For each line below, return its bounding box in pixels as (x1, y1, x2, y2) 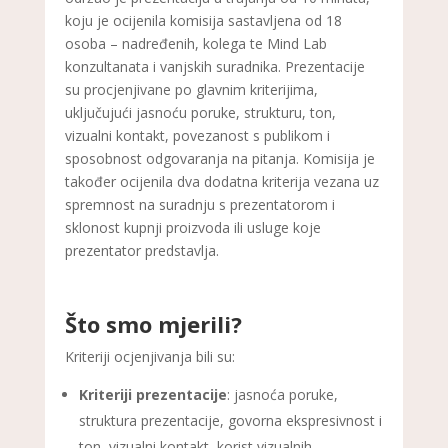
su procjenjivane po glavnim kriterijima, (64, 79, 318, 99)
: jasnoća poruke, (226, 384, 338, 404)
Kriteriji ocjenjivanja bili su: (64, 346, 235, 366)
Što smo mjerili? (64, 308, 242, 339)
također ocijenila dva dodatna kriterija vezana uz (64, 171, 379, 191)
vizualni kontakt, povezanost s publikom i (64, 125, 330, 145)
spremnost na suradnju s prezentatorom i (64, 194, 335, 214)
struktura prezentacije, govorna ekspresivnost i (78, 410, 382, 430)
